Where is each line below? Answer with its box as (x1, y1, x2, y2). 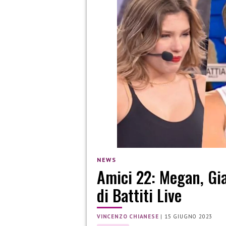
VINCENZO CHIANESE (97, 213, 159, 220)
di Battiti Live (97, 183, 182, 207)
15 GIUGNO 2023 (164, 213, 213, 220)
